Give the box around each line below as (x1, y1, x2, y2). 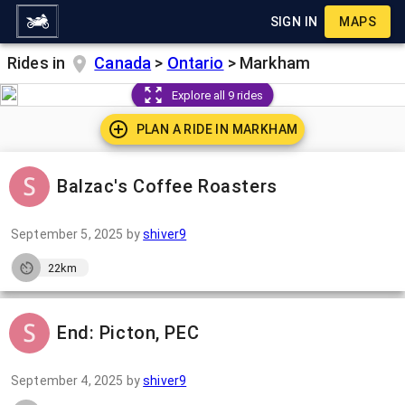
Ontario (166, 53, 224, 72)
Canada (94, 53, 152, 72)
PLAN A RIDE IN (136, 122, 232, 137)
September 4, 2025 (11, 373, 124, 388)
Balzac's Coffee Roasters (57, 175, 278, 197)
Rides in (7, 53, 70, 72)
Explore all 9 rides (171, 88, 263, 102)
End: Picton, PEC (57, 322, 200, 344)
